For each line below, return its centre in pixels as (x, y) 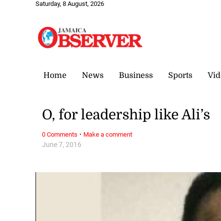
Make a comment (108, 134)
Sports (180, 75)
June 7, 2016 (62, 145)
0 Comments (60, 134)
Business (136, 75)
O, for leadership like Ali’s (126, 115)
